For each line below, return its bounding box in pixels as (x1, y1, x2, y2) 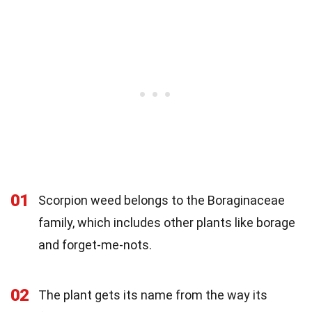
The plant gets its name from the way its (38, 287, 267, 302)
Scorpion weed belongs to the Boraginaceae (38, 192, 285, 208)
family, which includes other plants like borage (38, 214, 295, 230)
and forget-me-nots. (38, 237, 152, 252)
